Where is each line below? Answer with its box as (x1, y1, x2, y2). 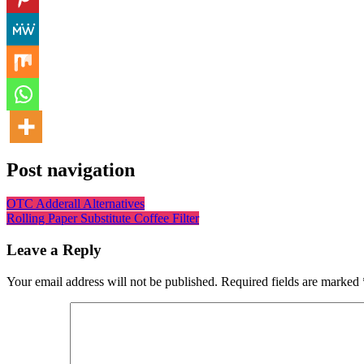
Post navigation (6, 158, 135, 180)
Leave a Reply (6, 241, 102, 259)
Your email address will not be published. (6, 274, 218, 288)
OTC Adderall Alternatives (6, 197, 145, 211)
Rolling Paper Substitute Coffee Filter (6, 211, 199, 226)
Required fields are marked (221, 274, 362, 288)
